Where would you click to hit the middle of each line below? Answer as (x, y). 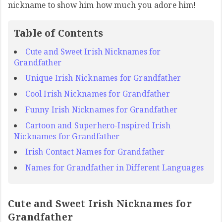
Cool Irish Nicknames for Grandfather (97, 94)
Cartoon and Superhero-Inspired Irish (98, 125)
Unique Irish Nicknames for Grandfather (103, 78)
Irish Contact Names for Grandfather (95, 152)
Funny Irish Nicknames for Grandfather (101, 109)
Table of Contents (58, 33)
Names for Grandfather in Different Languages (114, 168)
